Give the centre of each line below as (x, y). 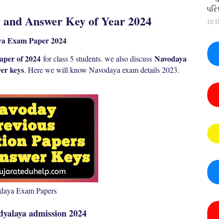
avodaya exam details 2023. (137, 70)
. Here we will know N (59, 70)
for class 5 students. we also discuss (99, 58)
